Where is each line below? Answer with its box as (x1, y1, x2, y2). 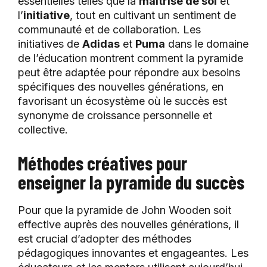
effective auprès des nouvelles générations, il (18, 218, 239, 231)
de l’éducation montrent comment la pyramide (18, 52, 243, 65)
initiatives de (18, 38, 82, 51)
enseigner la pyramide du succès (18, 170, 244, 194)
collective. (18, 123, 68, 136)
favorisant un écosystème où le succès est (18, 95, 227, 108)
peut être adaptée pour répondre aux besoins (18, 66, 240, 79)
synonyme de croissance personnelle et (18, 109, 212, 122)
